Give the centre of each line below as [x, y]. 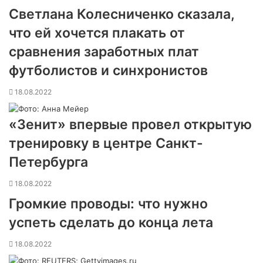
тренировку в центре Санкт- [106, 143]
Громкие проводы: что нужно [108, 204]
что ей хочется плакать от [97, 33]
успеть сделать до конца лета [111, 222]
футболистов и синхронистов [108, 70]
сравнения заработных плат [104, 52]
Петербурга [48, 162]
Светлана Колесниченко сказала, [122, 14]
